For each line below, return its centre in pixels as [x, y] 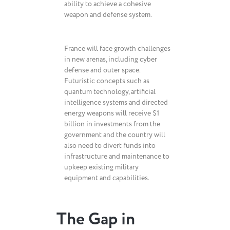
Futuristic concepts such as [107, 81]
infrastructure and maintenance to [117, 156]
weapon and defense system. [108, 15]
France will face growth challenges [117, 49]
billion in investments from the [112, 124]
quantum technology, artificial [110, 92]
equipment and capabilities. [107, 178]
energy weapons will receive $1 [112, 113]
